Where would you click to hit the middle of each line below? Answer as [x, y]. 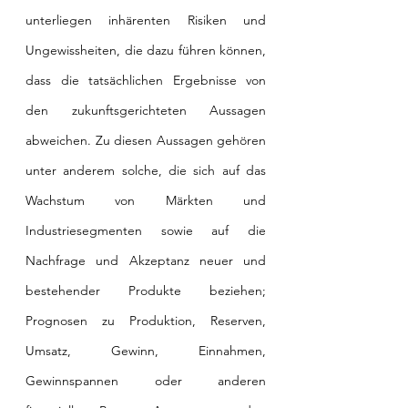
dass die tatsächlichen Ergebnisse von [146, 81]
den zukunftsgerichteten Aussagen [146, 111]
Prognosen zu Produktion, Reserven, [146, 321]
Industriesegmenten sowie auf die [146, 231]
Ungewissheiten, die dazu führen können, [146, 51]
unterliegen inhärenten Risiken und [146, 20]
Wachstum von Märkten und [146, 201]
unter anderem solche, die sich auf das [146, 171]
